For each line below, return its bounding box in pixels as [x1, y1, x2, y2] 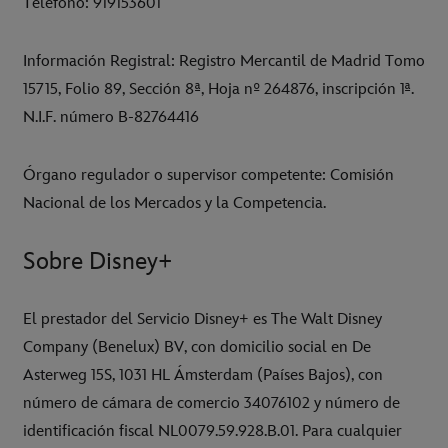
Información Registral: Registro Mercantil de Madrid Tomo [23, 52, 425, 72]
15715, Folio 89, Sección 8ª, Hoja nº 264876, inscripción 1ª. [23, 80, 414, 100]
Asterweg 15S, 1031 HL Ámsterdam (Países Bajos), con [23, 366, 383, 386]
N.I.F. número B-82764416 [23, 108, 199, 128]
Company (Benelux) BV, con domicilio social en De [23, 338, 371, 358]
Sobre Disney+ [23, 247, 172, 277]
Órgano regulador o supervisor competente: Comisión [23, 166, 394, 186]
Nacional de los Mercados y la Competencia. [23, 194, 326, 214]
